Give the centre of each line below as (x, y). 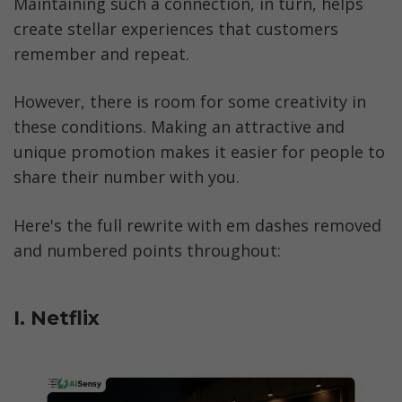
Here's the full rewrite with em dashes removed (197, 225)
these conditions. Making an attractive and (179, 127)
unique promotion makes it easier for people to (199, 152)
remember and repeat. (101, 54)
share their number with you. (129, 177)
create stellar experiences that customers (176, 29)
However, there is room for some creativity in (190, 102)
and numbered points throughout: (147, 250)
